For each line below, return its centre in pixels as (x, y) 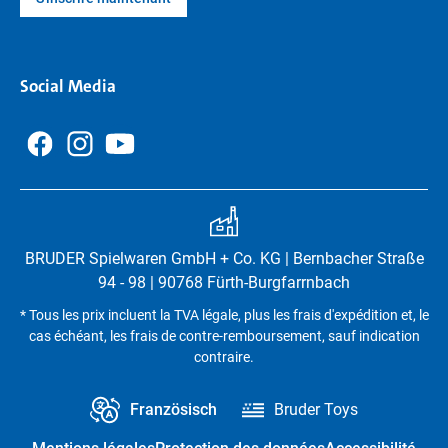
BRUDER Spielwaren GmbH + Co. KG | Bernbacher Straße (224, 258)
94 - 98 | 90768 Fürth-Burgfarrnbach (224, 282)
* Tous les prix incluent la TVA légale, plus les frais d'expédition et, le (224, 315)
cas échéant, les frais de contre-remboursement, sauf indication (224, 336)
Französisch (173, 409)
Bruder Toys (316, 409)
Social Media (68, 86)
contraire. (224, 357)
